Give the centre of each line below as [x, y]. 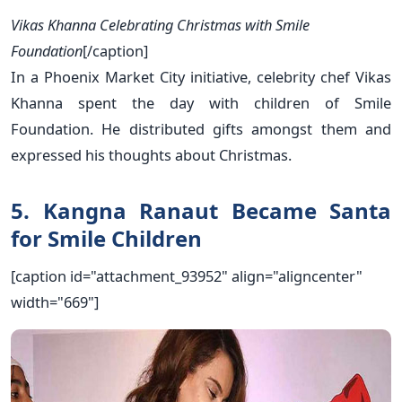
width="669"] [55, 301]
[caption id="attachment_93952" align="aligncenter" [187, 275]
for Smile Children [106, 238]
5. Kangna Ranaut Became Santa [201, 210]
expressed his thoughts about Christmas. [151, 154]
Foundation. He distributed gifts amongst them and [201, 128]
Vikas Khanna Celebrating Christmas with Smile [160, 24]
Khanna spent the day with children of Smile [201, 102]
